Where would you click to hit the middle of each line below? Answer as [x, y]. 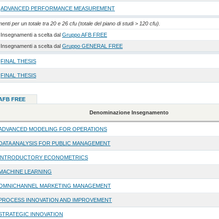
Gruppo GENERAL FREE [92, 46]
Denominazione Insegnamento [129, 113]
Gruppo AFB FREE [84, 35]
